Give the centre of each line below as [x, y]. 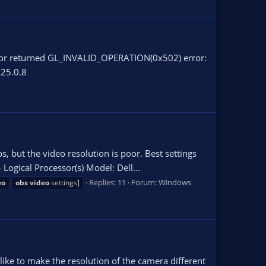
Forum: [145, 183]
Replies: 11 [107, 183]
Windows [175, 183]
